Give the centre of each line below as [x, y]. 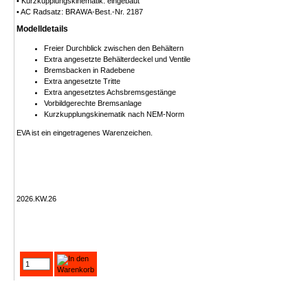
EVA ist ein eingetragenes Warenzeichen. [85, 133]
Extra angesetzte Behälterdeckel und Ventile [117, 59]
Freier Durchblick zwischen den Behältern [114, 48]
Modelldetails [42, 29]
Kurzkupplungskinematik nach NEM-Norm [114, 114]
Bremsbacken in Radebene [89, 70]
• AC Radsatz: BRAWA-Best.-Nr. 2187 [80, 12]
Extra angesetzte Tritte [82, 81]
